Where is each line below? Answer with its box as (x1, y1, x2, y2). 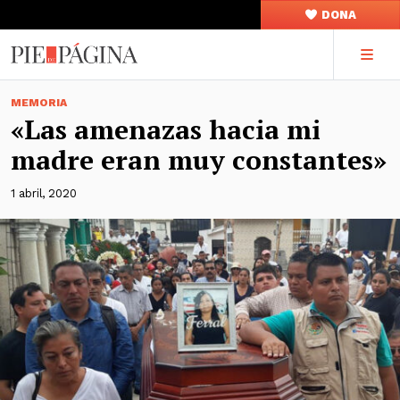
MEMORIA (11, 96, 67, 109)
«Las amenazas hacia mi (11, 112, 321, 147)
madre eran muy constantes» (11, 142, 387, 178)
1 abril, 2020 (11, 187, 77, 200)
